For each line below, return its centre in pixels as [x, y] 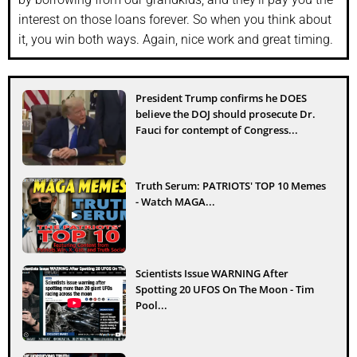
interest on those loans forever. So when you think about [175, 19]
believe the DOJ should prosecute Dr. [226, 114]
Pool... [151, 305]
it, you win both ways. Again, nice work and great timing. [176, 39]
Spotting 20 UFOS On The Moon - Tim [225, 289]
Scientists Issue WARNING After [212, 273]
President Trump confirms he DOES [221, 98]
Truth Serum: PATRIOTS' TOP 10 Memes [231, 185]
